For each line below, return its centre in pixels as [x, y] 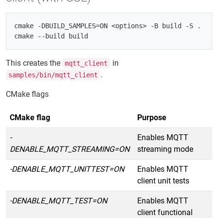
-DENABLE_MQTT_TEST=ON [58, 201]
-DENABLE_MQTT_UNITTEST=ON [67, 169]
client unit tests [163, 181]
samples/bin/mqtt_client [53, 75]
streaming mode [165, 149]
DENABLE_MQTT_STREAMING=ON [70, 149]
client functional [165, 212]
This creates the [34, 63]
